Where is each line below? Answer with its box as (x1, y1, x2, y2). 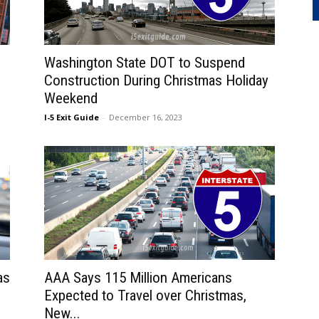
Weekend (44, 90, 98, 107)
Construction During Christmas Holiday (44, 72, 268, 89)
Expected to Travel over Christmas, (44, 287, 246, 304)
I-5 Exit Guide (44, 112, 99, 122)
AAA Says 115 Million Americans (44, 269, 232, 286)
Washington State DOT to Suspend (44, 54, 245, 71)
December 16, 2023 (109, 112, 182, 122)
